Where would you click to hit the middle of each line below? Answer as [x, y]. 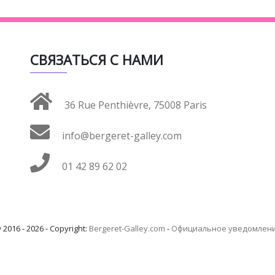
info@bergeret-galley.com [121, 135]
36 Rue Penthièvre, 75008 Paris [134, 105]
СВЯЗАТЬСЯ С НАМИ [97, 59]
